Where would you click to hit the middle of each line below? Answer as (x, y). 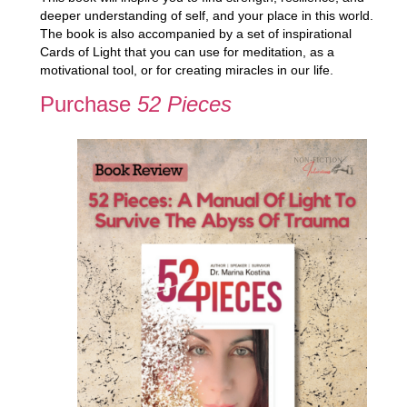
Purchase (88, 104)
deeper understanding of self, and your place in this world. (206, 15)
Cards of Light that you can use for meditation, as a (187, 51)
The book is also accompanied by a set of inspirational (195, 33)
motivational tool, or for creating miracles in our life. (186, 69)
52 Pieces (184, 104)
